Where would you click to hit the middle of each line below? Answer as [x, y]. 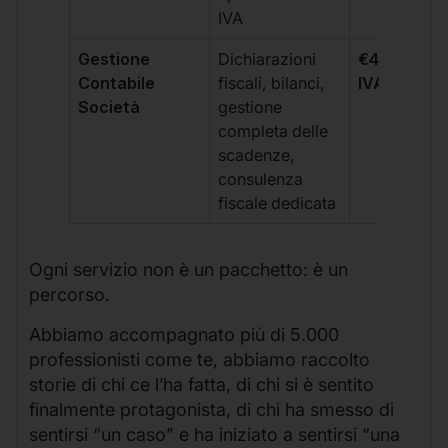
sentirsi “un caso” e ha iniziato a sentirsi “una [214, 434]
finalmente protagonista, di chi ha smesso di [211, 409]
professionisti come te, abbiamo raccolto [199, 359]
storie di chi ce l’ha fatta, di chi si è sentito [201, 384]
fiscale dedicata [277, 203]
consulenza [261, 179]
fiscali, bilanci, [272, 83]
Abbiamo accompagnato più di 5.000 [184, 334]
